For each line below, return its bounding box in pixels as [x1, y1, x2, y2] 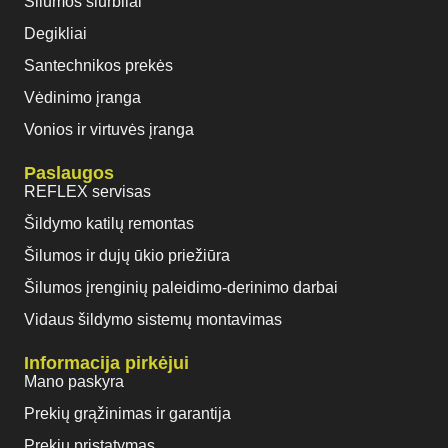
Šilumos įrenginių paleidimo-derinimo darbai [24, 279, 338, 297]
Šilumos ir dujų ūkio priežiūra [24, 247, 230, 265]
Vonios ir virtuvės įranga [24, 121, 194, 139]
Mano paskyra [24, 373, 124, 391]
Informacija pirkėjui [24, 353, 189, 374]
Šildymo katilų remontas [24, 215, 194, 233]
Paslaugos [24, 163, 114, 184]
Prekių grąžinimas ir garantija [24, 405, 231, 423]
